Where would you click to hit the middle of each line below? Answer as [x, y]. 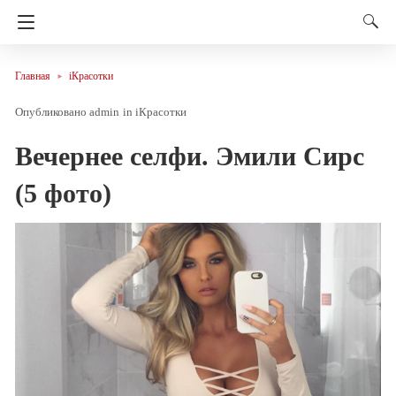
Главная [33, 76]
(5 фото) [63, 193]
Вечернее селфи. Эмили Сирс [190, 156]
